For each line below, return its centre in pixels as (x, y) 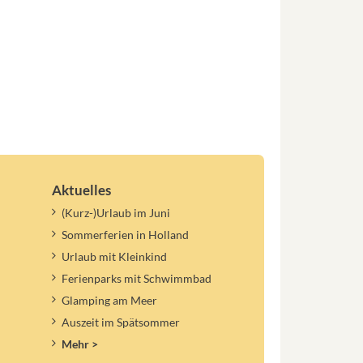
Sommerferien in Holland (126, 235)
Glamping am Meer (110, 300)
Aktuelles (81, 190)
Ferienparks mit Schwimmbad (137, 279)
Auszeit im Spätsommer (121, 322)
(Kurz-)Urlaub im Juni (116, 213)
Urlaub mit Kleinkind (115, 257)
